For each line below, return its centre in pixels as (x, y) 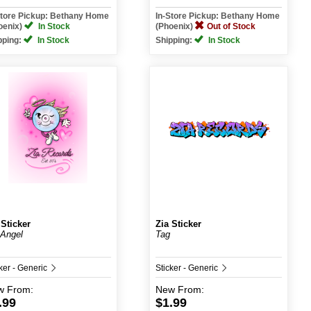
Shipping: (175, 40)
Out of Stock (231, 26)
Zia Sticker (178, 224)
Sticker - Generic (187, 268)
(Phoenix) (175, 26)
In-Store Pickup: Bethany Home (217, 16)
